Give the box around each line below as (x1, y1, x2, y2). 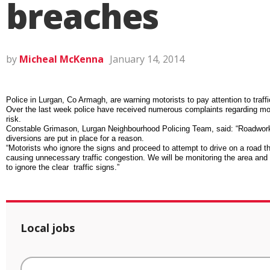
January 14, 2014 (110, 52, 184, 66)
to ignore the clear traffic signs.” (6, 163, 119, 172)
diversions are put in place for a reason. (6, 134, 144, 143)
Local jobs (20, 221, 75, 235)
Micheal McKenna (19, 52, 104, 66)
